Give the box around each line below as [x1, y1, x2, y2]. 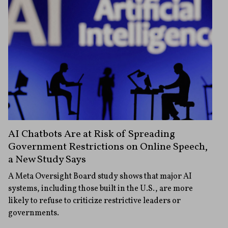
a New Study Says [8, 152, 86, 167]
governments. [8, 207, 59, 219]
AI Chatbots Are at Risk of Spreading [8, 127, 175, 141]
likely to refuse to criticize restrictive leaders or [8, 195, 181, 207]
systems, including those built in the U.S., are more [8, 183, 193, 194]
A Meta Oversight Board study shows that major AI [8, 170, 192, 182]
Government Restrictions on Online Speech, [8, 139, 208, 154]
